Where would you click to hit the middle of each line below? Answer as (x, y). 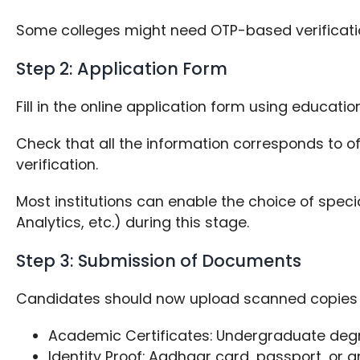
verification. (57, 164)
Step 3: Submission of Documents (159, 260)
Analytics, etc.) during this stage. (133, 222)
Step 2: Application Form (122, 69)
